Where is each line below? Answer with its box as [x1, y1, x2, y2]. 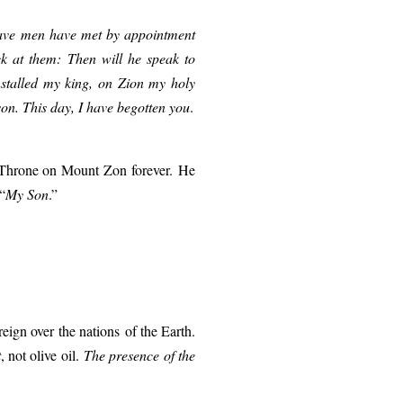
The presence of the [84, 345, 196, 364]
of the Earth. [124, 320, 196, 340]
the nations [58, 320, 121, 340]
